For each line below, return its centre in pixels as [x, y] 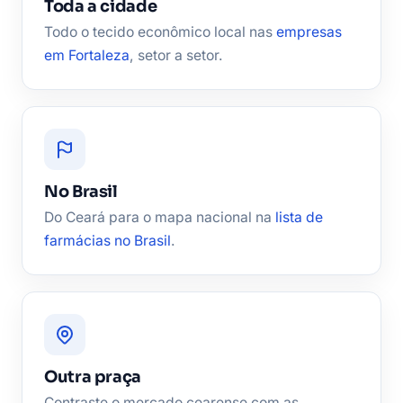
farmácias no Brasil [107, 241]
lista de [299, 218]
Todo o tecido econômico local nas [160, 32]
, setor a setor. [176, 56]
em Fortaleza [87, 56]
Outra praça [93, 377]
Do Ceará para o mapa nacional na [160, 218]
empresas [309, 32]
